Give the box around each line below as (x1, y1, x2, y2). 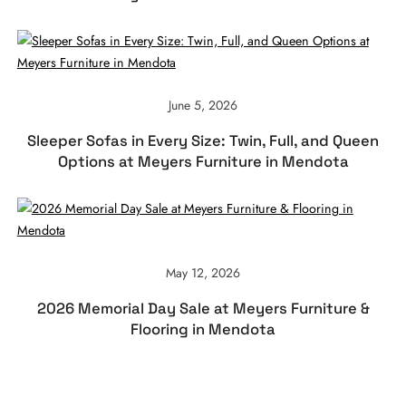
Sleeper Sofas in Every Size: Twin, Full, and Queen (27, 131, 379, 151)
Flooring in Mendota (130, 320, 275, 340)
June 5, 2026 (169, 96, 237, 115)
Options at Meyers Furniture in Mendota (57, 152, 349, 172)
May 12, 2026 (166, 264, 240, 283)
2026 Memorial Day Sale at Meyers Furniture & (36, 299, 370, 319)
